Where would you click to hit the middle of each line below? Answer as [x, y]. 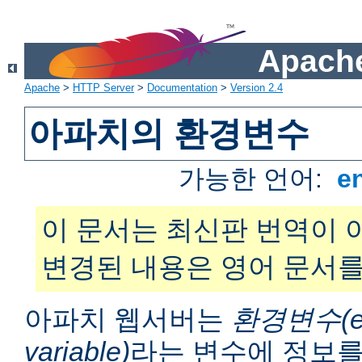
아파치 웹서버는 [128, 320]
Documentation [182, 88]
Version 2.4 [257, 88]
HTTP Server [103, 88]
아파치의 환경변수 [169, 134]
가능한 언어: [255, 179]
